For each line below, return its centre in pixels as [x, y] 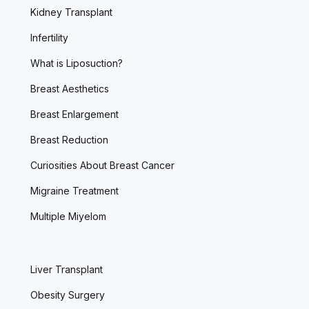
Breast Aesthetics [70, 88]
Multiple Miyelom [68, 216]
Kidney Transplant [71, 12]
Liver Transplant [67, 269]
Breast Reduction [69, 139]
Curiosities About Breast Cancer [102, 165]
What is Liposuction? [77, 63]
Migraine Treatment [74, 190]
